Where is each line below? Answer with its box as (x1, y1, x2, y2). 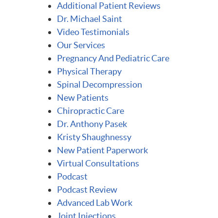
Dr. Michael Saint (57, 14, 122, 24)
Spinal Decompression (57, 79, 142, 90)
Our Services (57, 40, 105, 50)
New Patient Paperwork (57, 145, 148, 155)
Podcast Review (57, 184, 117, 195)
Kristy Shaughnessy (57, 132, 131, 142)
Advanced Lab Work (57, 198, 132, 208)
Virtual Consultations (57, 158, 139, 168)
